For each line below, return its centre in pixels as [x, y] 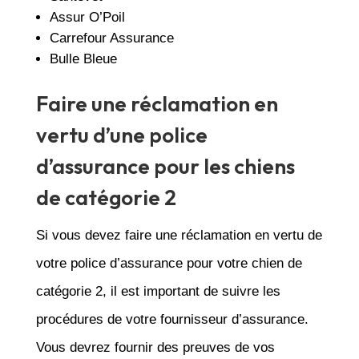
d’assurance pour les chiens [165, 166]
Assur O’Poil [87, 17]
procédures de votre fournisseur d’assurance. [172, 319]
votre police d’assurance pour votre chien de [169, 263]
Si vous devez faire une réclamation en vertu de [179, 235]
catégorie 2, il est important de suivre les [158, 291]
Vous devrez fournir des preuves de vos [155, 347]
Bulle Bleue [83, 58]
